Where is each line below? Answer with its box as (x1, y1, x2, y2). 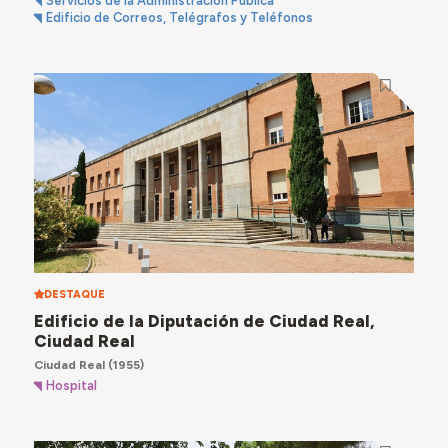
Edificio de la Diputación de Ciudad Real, (33, 311, 375, 332)
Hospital (46, 377, 98, 393)
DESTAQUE (43, 288, 105, 302)
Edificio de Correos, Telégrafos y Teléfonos (46, 10, 314, 26)
